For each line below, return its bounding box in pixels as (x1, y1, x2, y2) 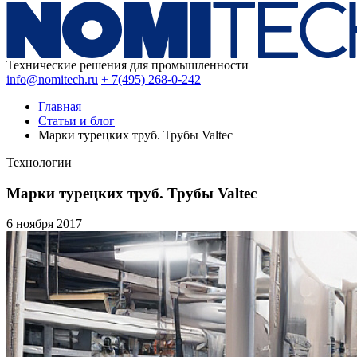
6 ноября (6, 217, 57, 231)
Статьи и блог (38, 114, 115, 127)
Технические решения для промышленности (6, 58, 249, 72)
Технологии (6, 155, 72, 169)
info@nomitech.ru (6, 73, 98, 86)
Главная (38, 100, 81, 113)
